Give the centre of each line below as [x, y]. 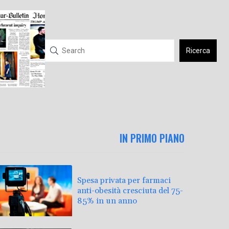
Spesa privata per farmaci [124, 180]
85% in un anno [107, 201]
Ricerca [198, 51]
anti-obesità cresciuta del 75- [130, 190]
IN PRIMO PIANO [152, 138]
